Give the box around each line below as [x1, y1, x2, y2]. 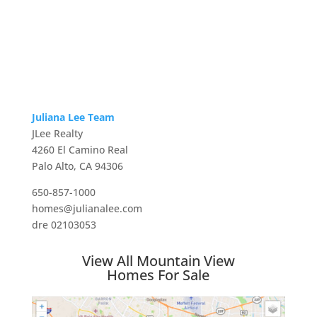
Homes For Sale [107, 265, 210, 285]
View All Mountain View [81, 251, 235, 271]
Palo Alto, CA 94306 [31, 159, 123, 173]
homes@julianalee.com [31, 202, 142, 216]
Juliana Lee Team [31, 110, 115, 125]
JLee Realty [31, 127, 83, 141]
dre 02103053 [31, 218, 96, 232]
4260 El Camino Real [31, 143, 128, 157]
